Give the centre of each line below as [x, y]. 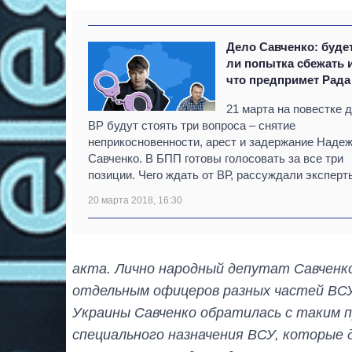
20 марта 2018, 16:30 [135, 200]
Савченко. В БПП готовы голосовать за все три [216, 158]
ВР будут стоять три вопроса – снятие [192, 125]
